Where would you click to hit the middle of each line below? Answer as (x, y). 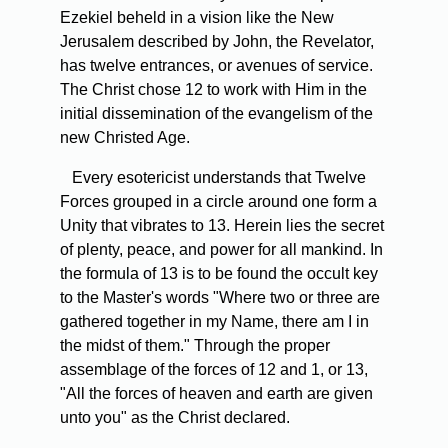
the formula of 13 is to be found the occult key (219, 274)
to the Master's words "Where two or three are (220, 298)
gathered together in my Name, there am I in (214, 322)
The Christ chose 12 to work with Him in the (213, 90)
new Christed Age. (125, 138)
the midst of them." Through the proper (195, 346)
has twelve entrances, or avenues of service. (216, 66)
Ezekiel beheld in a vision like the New (197, 18)
